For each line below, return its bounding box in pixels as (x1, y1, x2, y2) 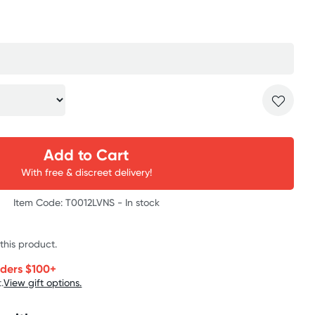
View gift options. (4, 276, 82, 288)
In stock (124, 196, 160, 208)
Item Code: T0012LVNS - (13, 196, 125, 208)
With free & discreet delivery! (20, 165, 152, 178)
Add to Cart (44, 145, 129, 165)
